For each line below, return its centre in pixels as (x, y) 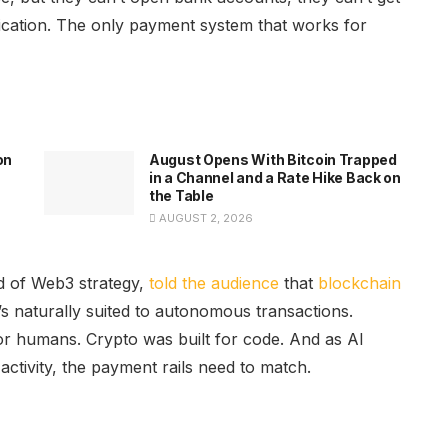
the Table (181, 195)
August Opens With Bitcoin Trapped (273, 159)
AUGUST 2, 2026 (204, 217)
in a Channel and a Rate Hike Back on (275, 177)
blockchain (359, 282)
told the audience (214, 282)
